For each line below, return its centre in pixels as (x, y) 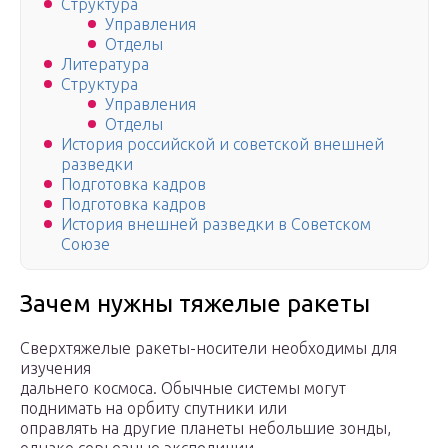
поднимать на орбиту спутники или (153, 408)
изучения (55, 368)
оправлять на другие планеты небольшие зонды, (205, 428)
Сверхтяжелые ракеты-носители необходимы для (208, 348)
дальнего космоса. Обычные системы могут (183, 388)
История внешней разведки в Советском (216, 224)
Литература (105, 64)
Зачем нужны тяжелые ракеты (195, 304)
